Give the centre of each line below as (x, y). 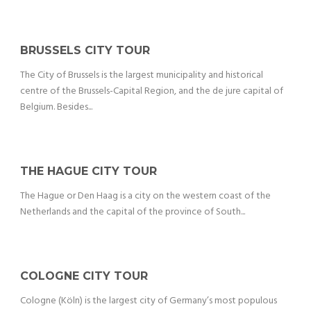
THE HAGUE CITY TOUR (89, 171)
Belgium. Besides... (56, 108)
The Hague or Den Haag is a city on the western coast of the (145, 196)
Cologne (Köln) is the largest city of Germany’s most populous (149, 301)
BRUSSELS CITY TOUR (85, 51)
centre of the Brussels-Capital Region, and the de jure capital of (152, 92)
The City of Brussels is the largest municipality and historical (142, 76)
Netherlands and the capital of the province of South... (133, 212)
